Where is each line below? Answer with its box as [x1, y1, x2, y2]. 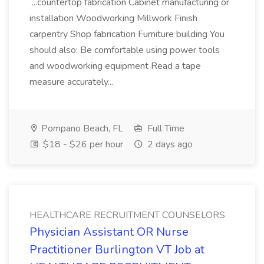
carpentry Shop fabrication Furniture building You [29, 28, 225, 41]
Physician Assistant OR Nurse [29, 224, 189, 240]
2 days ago [145, 138, 193, 151]
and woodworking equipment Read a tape [29, 60, 201, 72]
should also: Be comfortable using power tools [29, 44, 220, 57]
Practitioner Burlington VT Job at [29, 242, 204, 258]
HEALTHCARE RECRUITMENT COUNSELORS [29, 209, 225, 222]
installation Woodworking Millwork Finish [29, 12, 197, 25]
